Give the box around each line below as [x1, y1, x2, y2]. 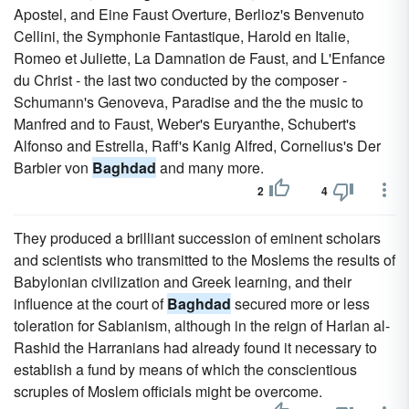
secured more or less [231, 293, 370, 314]
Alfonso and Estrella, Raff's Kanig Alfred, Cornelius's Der [14, 135, 381, 156]
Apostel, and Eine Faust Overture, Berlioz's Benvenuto [14, 4, 364, 25]
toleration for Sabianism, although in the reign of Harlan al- [14, 315, 390, 336]
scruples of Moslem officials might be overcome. [14, 381, 322, 402]
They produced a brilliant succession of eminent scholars [14, 227, 381, 248]
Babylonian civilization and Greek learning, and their [14, 271, 351, 292]
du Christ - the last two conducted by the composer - [14, 69, 347, 90]
